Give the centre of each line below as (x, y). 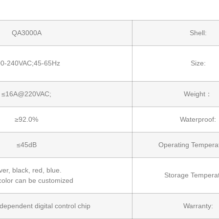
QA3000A (26, 33)
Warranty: (198, 206)
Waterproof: (198, 119)
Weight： (198, 94)
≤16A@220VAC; (26, 94)
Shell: (198, 33)
